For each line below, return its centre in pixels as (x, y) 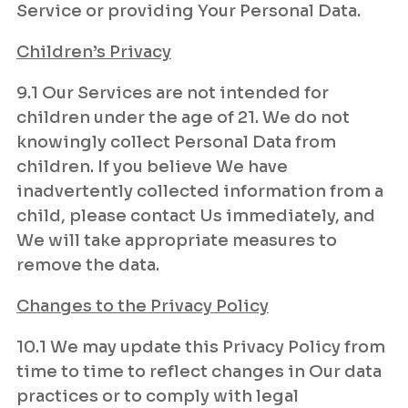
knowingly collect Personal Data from (176, 142)
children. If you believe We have (152, 167)
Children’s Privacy (94, 52)
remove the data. (88, 265)
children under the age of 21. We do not (183, 117)
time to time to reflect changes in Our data (199, 372)
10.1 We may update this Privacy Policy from (201, 347)
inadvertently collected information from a (200, 191)
